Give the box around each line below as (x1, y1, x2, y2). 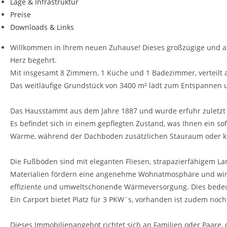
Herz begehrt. (10, 55, 57, 65)
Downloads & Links (10, 22, 74, 32)
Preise (10, 10, 31, 19)
